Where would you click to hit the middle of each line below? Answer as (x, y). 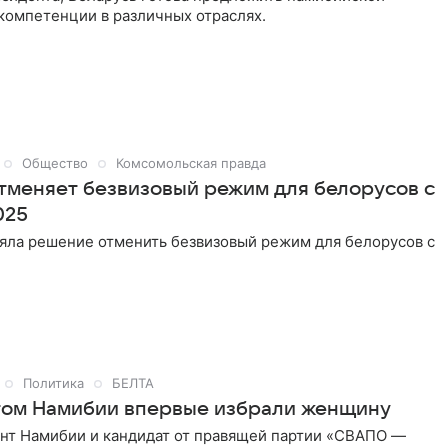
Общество (55, 163)
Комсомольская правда (191, 163)
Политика (53, 383)
